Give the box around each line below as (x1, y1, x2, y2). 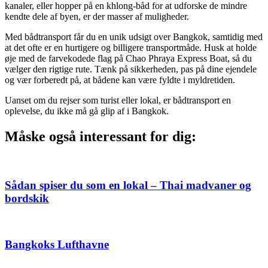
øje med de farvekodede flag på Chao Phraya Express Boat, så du (5, 53, 252, 64)
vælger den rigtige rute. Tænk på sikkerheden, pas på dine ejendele (5, 64, 257, 75)
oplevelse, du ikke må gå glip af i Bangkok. (5, 106, 169, 117)
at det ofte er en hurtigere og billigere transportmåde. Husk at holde (5, 42, 257, 53)
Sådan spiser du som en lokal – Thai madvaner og (5, 178, 251, 191)
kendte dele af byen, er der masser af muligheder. (5, 11, 189, 22)
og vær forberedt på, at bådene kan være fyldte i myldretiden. (5, 75, 235, 86)
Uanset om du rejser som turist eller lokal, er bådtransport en (5, 95, 231, 106)
